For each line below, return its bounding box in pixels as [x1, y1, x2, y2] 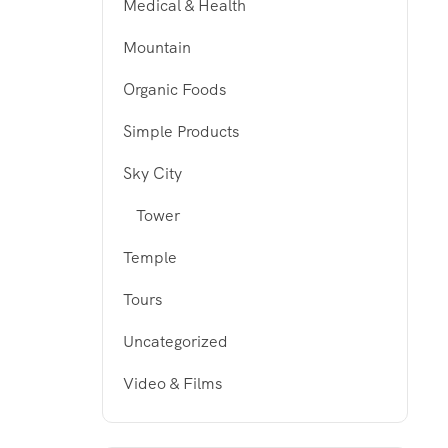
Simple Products [123, 121, 239, 143]
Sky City [123, 163, 182, 185]
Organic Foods [123, 79, 226, 101]
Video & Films [123, 373, 222, 395]
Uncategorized [123, 331, 228, 353]
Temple [123, 247, 177, 269]
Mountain [123, 37, 191, 59]
